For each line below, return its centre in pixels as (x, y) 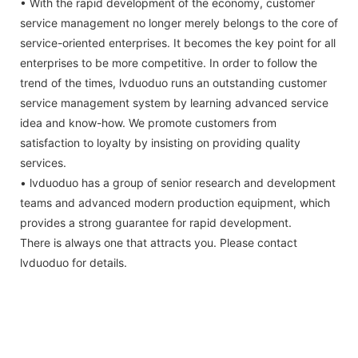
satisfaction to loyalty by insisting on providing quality (160, 143)
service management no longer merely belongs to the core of (179, 23)
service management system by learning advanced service (174, 103)
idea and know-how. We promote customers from (148, 123)
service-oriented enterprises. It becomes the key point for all (178, 43)
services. (43, 163)
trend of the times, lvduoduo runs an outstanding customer (173, 83)
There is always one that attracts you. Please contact (159, 243)
